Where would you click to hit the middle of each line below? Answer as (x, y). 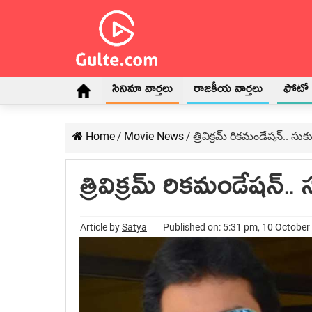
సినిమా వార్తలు (142, 91)
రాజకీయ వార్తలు (228, 91)
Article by (101, 227)
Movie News (154, 136)
